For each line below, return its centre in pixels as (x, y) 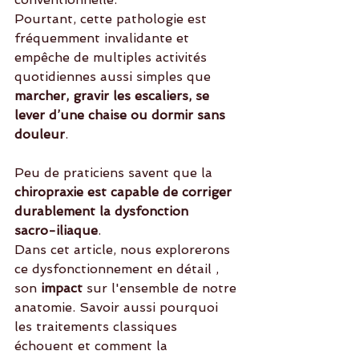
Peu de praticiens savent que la (115, 173)
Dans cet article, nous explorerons (124, 250)
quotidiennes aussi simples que (115, 77)
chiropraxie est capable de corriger (125, 192)
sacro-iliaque (56, 230)
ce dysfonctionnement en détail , (119, 269)
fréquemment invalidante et (104, 38)
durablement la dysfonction (103, 211)
